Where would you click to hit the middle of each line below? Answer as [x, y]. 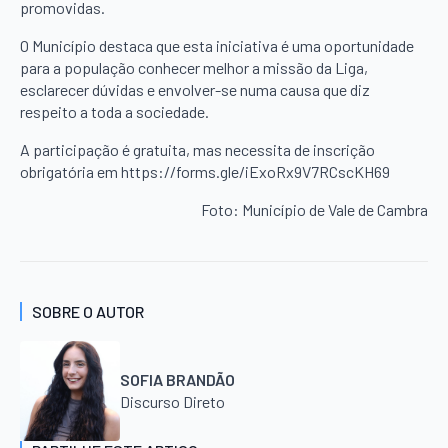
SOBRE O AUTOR [88, 311]
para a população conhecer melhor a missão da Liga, [194, 67]
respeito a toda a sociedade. [114, 111]
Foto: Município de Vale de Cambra [314, 209]
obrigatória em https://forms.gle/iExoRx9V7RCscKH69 [205, 171]
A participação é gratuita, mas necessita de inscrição [197, 149]
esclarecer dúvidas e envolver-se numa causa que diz [195, 89]
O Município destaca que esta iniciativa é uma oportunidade [217, 45]
